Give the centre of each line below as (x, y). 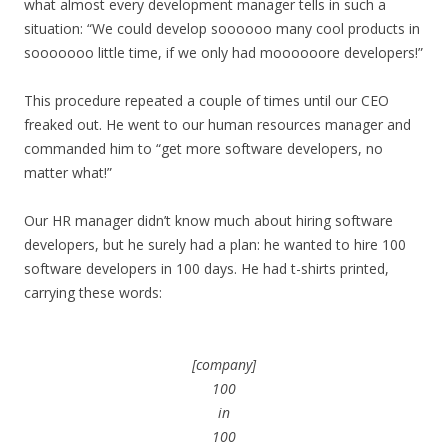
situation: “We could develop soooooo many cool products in (222, 28)
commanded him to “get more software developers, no (203, 148)
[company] (224, 364)
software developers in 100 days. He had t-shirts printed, (206, 268)
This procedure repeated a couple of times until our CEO (206, 100)
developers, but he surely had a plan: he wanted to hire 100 (215, 244)
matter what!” (68, 172)
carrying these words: (93, 292)
